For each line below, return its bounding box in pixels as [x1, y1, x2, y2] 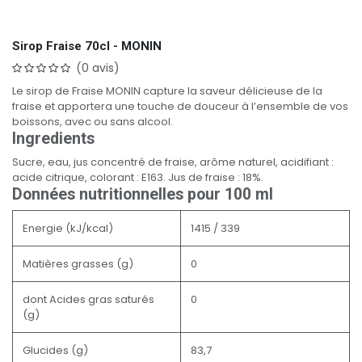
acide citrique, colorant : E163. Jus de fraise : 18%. [12, 169, 263, 185]
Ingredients [12, 128, 95, 148]
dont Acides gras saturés [23, 291, 154, 307]
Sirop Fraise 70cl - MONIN [12, 38, 162, 53]
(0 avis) [76, 59, 120, 76]
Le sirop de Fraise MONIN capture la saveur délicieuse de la [12, 82, 322, 99]
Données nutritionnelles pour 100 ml [12, 184, 273, 204]
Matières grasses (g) [23, 255, 133, 271]
